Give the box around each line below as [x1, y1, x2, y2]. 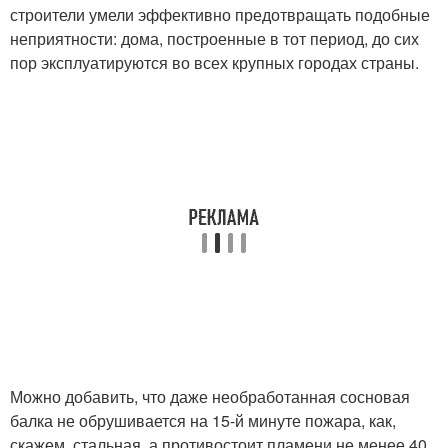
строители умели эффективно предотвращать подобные [10, 3, 430, 26]
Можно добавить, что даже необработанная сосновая [10, 385, 410, 408]
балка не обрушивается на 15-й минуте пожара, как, [10, 409, 396, 432]
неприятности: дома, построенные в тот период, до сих [10, 27, 419, 50]
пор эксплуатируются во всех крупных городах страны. [10, 51, 419, 74]
